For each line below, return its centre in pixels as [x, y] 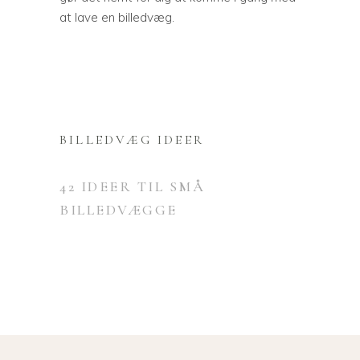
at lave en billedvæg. [117, 17]
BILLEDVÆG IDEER [132, 140]
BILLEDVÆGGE [119, 210]
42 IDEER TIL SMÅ [133, 186]
